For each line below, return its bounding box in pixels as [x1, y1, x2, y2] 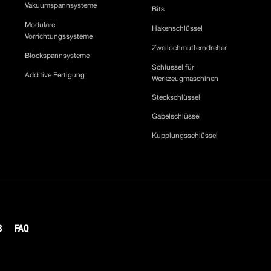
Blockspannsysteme [25, 51, 90, 60]
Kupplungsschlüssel [152, 131, 218, 140]
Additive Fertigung [25, 71, 85, 79]
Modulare [25, 21, 56, 29]
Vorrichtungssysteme [25, 32, 93, 41]
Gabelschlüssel [152, 112, 201, 120]
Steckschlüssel [152, 93, 201, 102]
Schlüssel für [152, 63, 195, 71]
